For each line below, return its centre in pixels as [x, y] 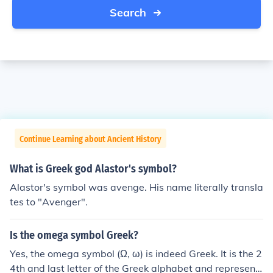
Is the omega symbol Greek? [74, 235]
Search [128, 12]
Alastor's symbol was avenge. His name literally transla [136, 187]
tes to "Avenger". [49, 202]
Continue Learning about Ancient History [90, 139]
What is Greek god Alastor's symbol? [93, 169]
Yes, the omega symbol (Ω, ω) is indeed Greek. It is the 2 [136, 253]
